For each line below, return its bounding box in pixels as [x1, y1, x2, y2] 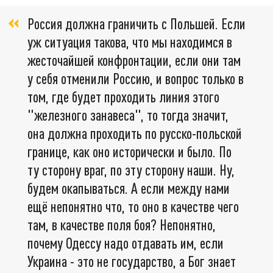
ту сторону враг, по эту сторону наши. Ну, [27, 160, 235, 179]
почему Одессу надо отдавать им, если [27, 233, 224, 252]
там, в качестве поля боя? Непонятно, [27, 215, 216, 233]
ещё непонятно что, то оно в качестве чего [27, 197, 239, 215]
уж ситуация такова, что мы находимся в [27, 32, 232, 51]
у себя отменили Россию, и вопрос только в [27, 69, 244, 87]
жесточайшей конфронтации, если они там [27, 51, 241, 69]
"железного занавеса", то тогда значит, [27, 105, 229, 124]
